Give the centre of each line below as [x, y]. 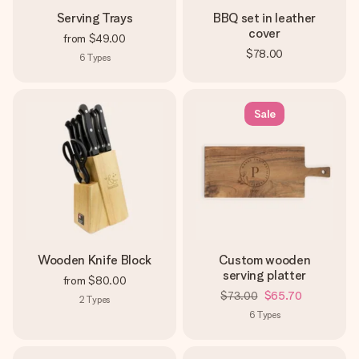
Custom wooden [264, 260]
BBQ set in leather [264, 18]
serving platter [264, 275]
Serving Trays [95, 18]
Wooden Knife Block [95, 260]
